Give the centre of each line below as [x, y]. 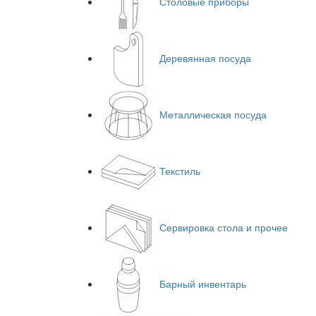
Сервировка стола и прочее [224, 227]
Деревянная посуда [205, 57]
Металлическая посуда [213, 114]
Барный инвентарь [203, 283]
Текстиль [180, 170]
